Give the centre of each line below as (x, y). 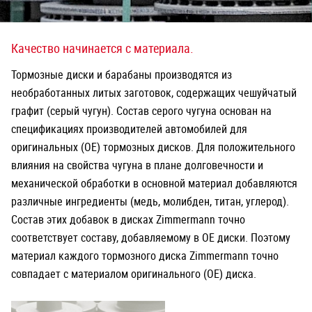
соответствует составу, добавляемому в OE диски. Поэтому (151, 238)
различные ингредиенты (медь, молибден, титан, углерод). (150, 202)
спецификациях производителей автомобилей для (129, 129)
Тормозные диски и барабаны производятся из (122, 75)
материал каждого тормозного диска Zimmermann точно (145, 256)
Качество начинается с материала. (102, 48)
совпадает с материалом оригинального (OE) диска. (134, 274)
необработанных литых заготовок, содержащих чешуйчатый (154, 93)
